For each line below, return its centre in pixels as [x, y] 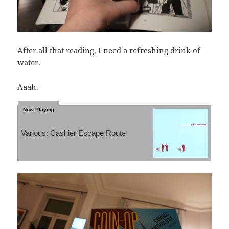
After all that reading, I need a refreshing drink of [109, 50]
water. [29, 62]
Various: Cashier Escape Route [74, 133]
